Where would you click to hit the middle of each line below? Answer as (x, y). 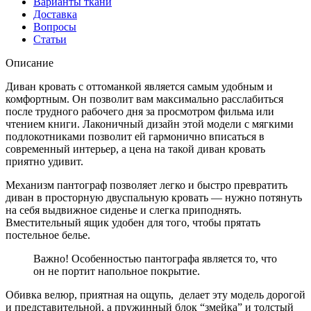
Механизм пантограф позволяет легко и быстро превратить (146, 185)
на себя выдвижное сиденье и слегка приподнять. (124, 210)
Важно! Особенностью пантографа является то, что (155, 258)
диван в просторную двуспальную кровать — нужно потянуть (154, 197)
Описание (30, 62)
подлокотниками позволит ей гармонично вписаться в (135, 136)
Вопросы (55, 26)
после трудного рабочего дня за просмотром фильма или (140, 111)
